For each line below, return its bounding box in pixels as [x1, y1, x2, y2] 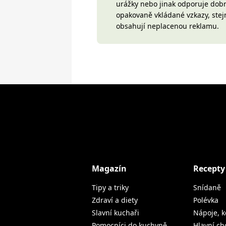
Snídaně [193, 183, 221, 192]
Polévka [193, 195, 218, 205]
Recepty [193, 163, 225, 174]
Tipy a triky [92, 183, 129, 192]
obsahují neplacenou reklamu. [116, 21, 219, 31]
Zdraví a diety [92, 195, 138, 205]
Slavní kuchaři [92, 208, 139, 217]
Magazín [92, 163, 127, 174]
